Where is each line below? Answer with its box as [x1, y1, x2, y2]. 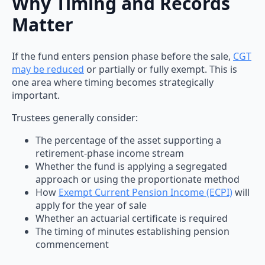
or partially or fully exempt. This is [84, 63, 237, 76]
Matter [12, 12, 73, 37]
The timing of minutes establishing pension [35, 225, 230, 238]
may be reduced [12, 63, 84, 76]
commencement [35, 238, 109, 251]
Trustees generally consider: [12, 111, 138, 125]
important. [12, 89, 60, 102]
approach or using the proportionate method [35, 173, 240, 186]
